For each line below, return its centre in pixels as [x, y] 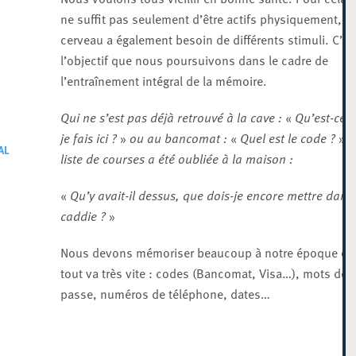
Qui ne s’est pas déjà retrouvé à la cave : [172, 117]
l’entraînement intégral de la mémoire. [163, 80]
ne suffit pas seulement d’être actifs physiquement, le [207, 18]
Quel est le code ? [287, 137]
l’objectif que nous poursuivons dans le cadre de [194, 60]
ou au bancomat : [178, 137]
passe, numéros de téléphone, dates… [165, 293]
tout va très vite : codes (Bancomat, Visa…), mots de [203, 273]
